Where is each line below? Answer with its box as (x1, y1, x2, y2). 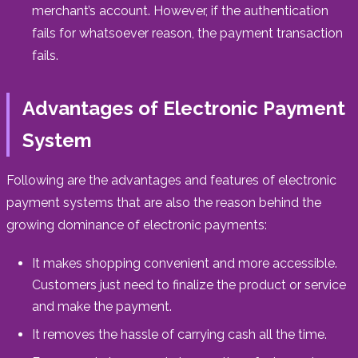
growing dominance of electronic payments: (6, 217, 267, 233)
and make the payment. (32, 298, 172, 314)
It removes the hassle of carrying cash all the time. (32, 326, 327, 342)
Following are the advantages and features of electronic (6, 172, 336, 188)
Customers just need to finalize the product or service (32, 276, 346, 292)
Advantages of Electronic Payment (22, 96, 345, 120)
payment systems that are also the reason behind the (6, 194, 321, 210)
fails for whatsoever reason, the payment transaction (32, 25, 343, 41)
